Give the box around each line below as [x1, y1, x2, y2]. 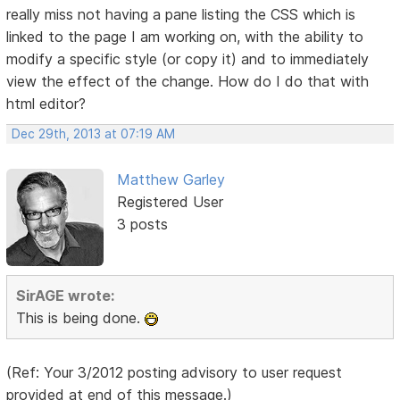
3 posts [116, 215, 168, 234]
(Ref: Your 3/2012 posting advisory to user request [6, 362, 343, 381]
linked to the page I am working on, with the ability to [6, 28, 364, 46]
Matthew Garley [116, 171, 225, 189]
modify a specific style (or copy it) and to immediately [6, 50, 370, 69]
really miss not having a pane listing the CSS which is [6, 5, 356, 24]
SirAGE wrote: [16, 286, 115, 304]
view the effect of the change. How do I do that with [6, 72, 370, 91]
